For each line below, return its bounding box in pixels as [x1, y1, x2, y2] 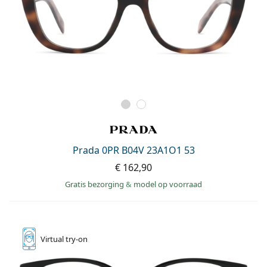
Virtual [41, 233, 66, 244]
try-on [66, 233, 88, 244]
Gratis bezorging [65, 178, 126, 190]
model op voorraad [133, 178, 202, 190]
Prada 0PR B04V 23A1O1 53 [72, 143, 195, 157]
